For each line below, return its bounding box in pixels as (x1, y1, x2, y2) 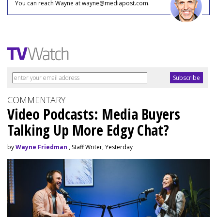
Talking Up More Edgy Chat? (7, 120, 169, 140)
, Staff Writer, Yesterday (67, 142, 133, 151)
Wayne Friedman (15, 142, 67, 151)
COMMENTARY (7, 93, 65, 106)
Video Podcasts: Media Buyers (7, 104, 180, 124)
